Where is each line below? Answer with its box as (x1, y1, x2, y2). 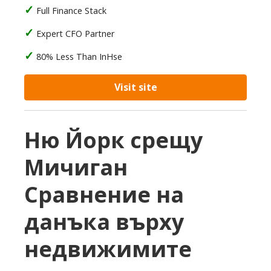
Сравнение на (24, 180, 184, 209)
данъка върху (24, 207, 184, 237)
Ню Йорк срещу (24, 125, 203, 155)
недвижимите (24, 234, 192, 264)
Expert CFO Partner (36, 28, 114, 39)
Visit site (114, 80, 157, 94)
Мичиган (24, 152, 128, 182)
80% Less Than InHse (36, 51, 122, 62)
